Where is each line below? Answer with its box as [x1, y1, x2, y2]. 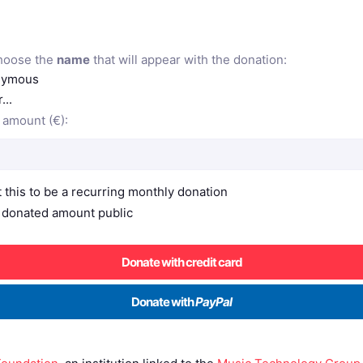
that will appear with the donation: [90, 52, 287, 67]
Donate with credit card [121, 254, 242, 270]
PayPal [195, 293, 232, 310]
